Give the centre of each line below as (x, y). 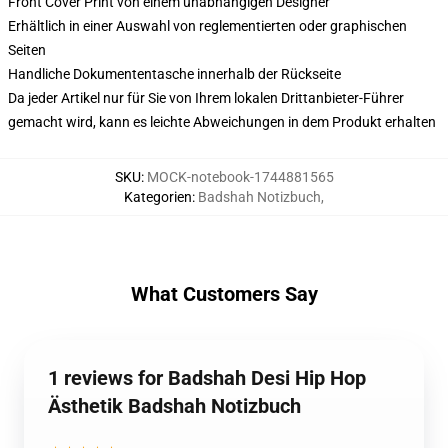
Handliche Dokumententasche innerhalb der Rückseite (174, 74)
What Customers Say (224, 294)
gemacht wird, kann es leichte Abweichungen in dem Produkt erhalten (222, 122)
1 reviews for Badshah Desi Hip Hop (207, 378)
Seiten (27, 50)
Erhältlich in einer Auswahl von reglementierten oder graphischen (207, 26)
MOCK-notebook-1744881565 (240, 177)
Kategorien (158, 197)
